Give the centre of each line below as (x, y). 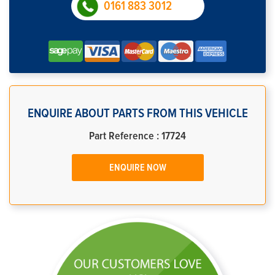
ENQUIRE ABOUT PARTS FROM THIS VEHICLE (137, 113)
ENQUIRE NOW (137, 168)
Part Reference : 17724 (137, 136)
